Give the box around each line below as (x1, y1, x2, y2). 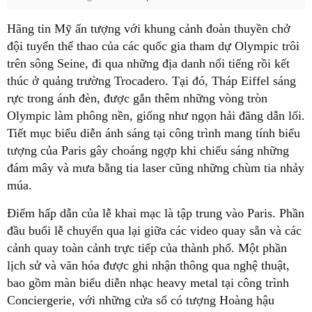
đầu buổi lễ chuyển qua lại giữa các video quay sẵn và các (7, 223, 302, 237)
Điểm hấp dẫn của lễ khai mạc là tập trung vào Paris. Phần (7, 205, 304, 220)
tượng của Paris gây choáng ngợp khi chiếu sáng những (7, 143, 289, 157)
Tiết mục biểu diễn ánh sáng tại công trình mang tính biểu (7, 125, 300, 140)
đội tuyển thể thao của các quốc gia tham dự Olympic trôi (7, 38, 299, 53)
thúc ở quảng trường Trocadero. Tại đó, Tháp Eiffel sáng (7, 73, 296, 88)
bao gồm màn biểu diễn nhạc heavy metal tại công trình (7, 275, 289, 290)
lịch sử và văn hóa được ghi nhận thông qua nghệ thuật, (7, 258, 290, 272)
